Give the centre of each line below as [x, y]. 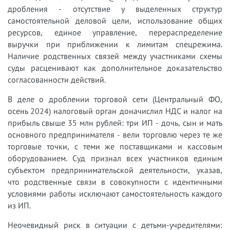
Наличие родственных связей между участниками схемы [115, 56]
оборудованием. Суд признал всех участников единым [115, 158]
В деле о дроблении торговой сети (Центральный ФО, [115, 99]
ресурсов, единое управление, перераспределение [115, 32]
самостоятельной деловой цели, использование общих [115, 21]
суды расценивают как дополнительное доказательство [115, 68]
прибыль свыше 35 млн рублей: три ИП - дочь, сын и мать [115, 123]
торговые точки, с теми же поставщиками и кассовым [115, 146]
